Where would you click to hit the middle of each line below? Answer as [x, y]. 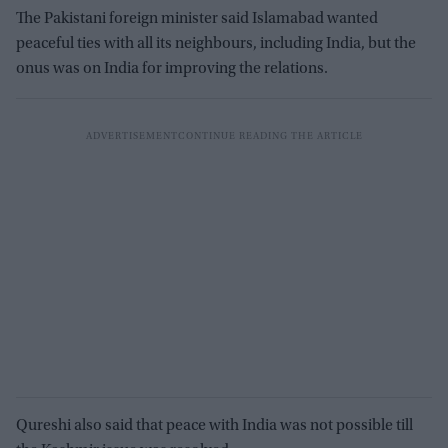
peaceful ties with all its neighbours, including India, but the [216, 43]
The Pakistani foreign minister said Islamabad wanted [197, 18]
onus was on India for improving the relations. [172, 68]
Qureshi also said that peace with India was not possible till [214, 425]
